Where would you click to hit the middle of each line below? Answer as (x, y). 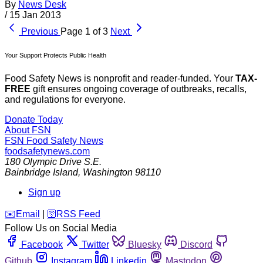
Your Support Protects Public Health (55, 55)
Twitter (95, 244)
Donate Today (34, 119)
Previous (40, 31)
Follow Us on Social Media (61, 228)
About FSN (28, 130)
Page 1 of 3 (84, 31)
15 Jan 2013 (35, 15)
